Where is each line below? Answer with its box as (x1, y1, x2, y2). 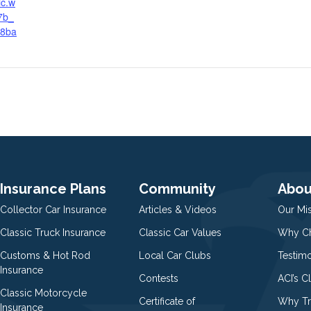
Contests (139, 272, 178, 284)
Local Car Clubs (139, 249, 211, 261)
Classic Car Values (139, 226, 221, 238)
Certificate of (139, 295, 195, 307)
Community (139, 180, 216, 197)
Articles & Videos (139, 203, 217, 215)
